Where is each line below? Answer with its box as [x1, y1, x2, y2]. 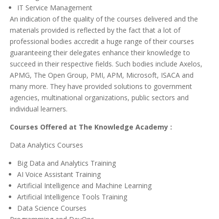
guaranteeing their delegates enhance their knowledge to [10, 48, 190, 58]
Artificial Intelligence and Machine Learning [17, 181, 152, 191]
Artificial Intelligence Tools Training [17, 192, 127, 202]
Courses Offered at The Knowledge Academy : [10, 122, 172, 132]
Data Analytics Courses [10, 140, 83, 150]
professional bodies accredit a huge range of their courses [10, 37, 194, 46]
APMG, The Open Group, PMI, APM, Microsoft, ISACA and [10, 70, 194, 80]
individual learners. [10, 104, 67, 114]
